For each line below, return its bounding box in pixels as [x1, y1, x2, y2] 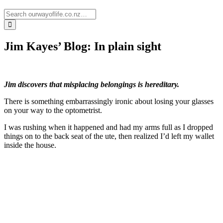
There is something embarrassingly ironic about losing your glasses [4, 97, 214, 106]
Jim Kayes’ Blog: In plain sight [4, 39, 161, 53]
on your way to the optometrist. [4, 106, 102, 114]
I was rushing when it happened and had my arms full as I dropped [4, 122, 213, 131]
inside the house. [4, 140, 56, 149]
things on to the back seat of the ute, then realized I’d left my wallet [4, 131, 214, 140]
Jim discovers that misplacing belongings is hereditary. [4, 80, 181, 89]
